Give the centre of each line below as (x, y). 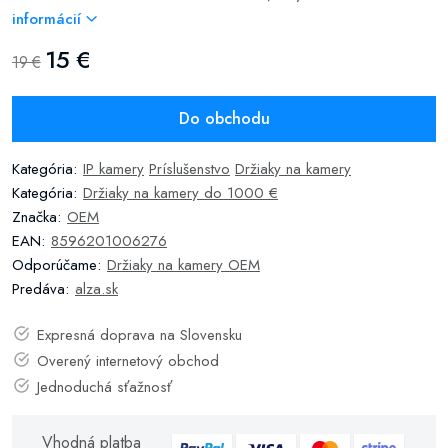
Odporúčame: (56, 265)
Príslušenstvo (189, 169)
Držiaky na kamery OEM (183, 265)
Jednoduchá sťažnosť (104, 387)
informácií (49, 19)
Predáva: (40, 289)
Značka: (36, 217)
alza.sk (96, 289)
